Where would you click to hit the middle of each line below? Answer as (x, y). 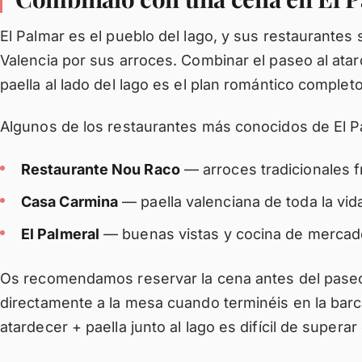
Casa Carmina (70, 202)
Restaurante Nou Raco (101, 169)
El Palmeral (60, 234)
